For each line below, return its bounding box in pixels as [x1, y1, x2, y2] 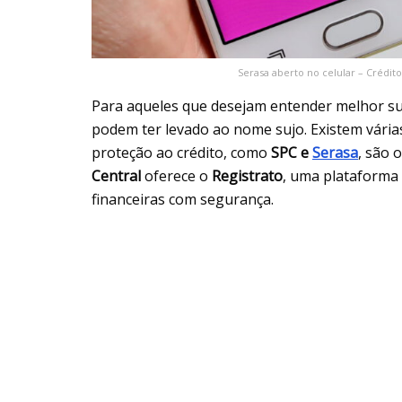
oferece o [141, 166, 212, 187]
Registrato [212, 166, 283, 187]
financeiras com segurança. [92, 189, 274, 210]
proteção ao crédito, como [92, 143, 271, 163]
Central [92, 166, 141, 187]
